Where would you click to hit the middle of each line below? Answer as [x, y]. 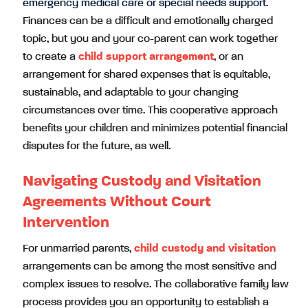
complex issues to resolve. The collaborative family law [156, 284]
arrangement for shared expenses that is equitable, [146, 75]
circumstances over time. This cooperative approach [150, 110]
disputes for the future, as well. [97, 146]
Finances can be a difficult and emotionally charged [148, 21]
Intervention [66, 222]
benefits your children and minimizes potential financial [155, 128]
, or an [229, 57]
